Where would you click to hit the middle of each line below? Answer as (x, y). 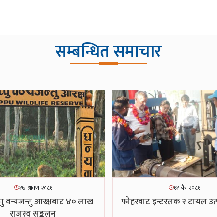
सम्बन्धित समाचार (108, 52)
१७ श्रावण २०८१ (36, 188)
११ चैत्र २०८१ (187, 188)
